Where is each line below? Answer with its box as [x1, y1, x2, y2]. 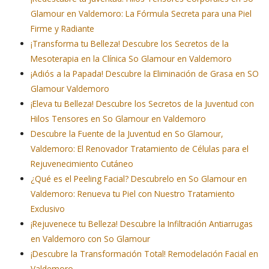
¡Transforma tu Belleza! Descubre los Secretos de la [31, 38, 229, 50]
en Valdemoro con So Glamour [31, 233, 151, 245]
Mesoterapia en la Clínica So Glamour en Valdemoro [31, 53, 232, 65]
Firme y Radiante [31, 23, 95, 35]
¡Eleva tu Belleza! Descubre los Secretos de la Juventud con [31, 98, 255, 110]
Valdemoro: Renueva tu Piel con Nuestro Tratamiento [31, 188, 235, 200]
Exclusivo [31, 203, 65, 215]
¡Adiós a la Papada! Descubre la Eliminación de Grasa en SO [31, 68, 259, 80]
